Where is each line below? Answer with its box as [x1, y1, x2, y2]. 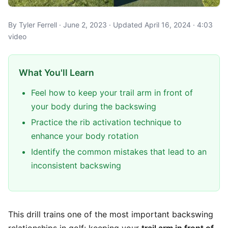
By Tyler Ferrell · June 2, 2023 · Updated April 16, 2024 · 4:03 [8, 20, 213, 29]
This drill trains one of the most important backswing [8, 209, 213, 219]
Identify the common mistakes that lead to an [31, 147, 207, 157]
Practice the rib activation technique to [31, 117, 182, 127]
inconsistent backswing [31, 160, 121, 170]
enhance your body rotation [31, 131, 138, 141]
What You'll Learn [19, 67, 94, 78]
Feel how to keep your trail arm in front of [31, 88, 193, 98]
